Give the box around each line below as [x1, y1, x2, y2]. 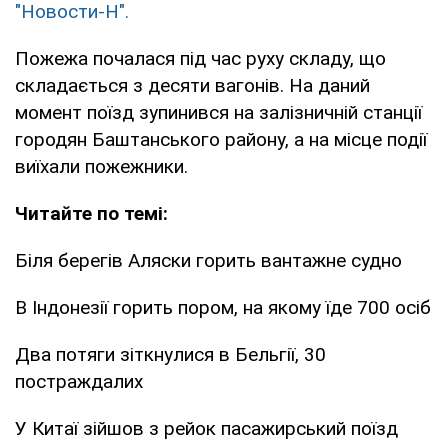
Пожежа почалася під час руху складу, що [15, 46, 386, 70]
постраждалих [15, 369, 143, 393]
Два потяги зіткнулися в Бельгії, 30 [15, 342, 326, 366]
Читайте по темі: [15, 201, 168, 225]
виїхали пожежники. [15, 154, 188, 178]
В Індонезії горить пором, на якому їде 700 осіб [15, 295, 431, 319]
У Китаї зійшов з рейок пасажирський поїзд [15, 416, 398, 440]
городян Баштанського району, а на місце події [15, 127, 427, 151]
